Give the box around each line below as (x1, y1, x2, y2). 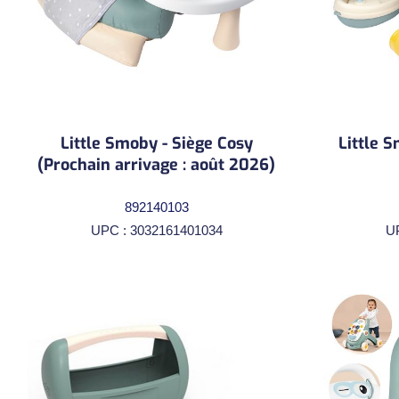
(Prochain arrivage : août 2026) (37, 153, 275, 175)
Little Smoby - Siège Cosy (60, 132, 253, 154)
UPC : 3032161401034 (90, 222, 223, 238)
